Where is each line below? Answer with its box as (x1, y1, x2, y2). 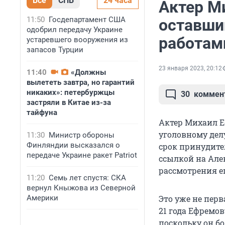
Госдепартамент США (49, 15, 126, 24)
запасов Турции (27, 45, 83, 54)
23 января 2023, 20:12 (159, 65, 222, 72)
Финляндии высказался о (27, 141, 120, 150)
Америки (27, 193, 58, 202)
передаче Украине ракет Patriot (27, 151, 137, 160)
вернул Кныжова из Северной (27, 183, 136, 192)
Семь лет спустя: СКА (49, 173, 126, 182)
